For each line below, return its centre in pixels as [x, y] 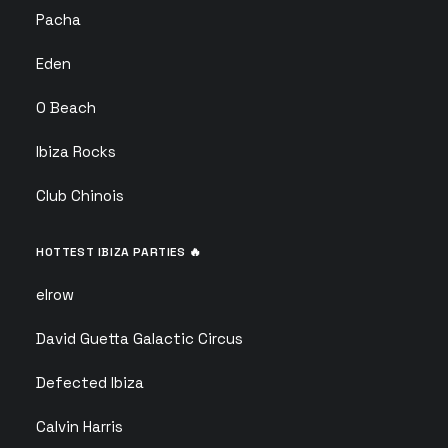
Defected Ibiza [90, 382]
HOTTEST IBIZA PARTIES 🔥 [119, 252]
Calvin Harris [79, 426]
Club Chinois [80, 195]
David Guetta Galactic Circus [139, 338]
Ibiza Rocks [76, 151]
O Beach [66, 107]
